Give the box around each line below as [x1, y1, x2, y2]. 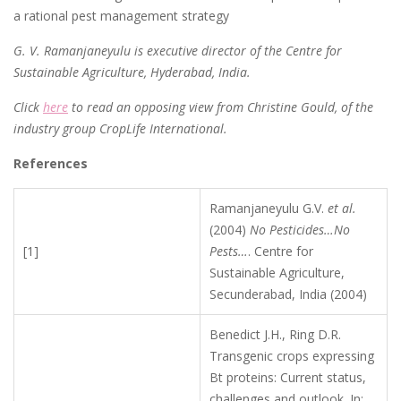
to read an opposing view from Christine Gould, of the [68, 98, 373, 115]
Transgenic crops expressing [209, 346, 374, 364]
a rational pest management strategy [13, 6, 229, 24]
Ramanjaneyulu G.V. [209, 199, 328, 217]
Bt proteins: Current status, [209, 368, 366, 386]
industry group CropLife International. [13, 119, 227, 137]
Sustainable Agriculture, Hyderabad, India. [13, 63, 251, 81]
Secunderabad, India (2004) [209, 285, 367, 303]
